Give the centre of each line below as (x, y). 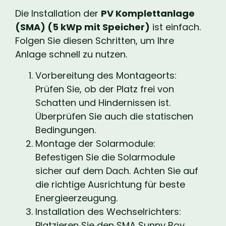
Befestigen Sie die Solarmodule (105, 157)
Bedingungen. (66, 130)
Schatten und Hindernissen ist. (103, 102)
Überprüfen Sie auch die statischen (114, 116)
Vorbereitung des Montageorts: (106, 75)
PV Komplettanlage (148, 14)
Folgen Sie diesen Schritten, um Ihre (95, 41)
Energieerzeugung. (76, 198)
